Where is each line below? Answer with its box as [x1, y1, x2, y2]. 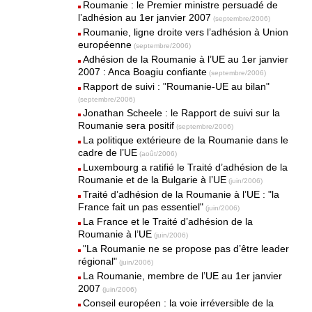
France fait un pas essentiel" [78, 201, 204, 212]
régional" [78, 256, 118, 267]
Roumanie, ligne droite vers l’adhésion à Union [83, 26, 289, 38]
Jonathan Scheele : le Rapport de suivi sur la [83, 107, 281, 118]
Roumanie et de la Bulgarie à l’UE [78, 174, 227, 185]
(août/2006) [139, 150, 178, 157]
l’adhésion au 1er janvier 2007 [78, 12, 212, 23]
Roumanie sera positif [78, 120, 175, 131]
